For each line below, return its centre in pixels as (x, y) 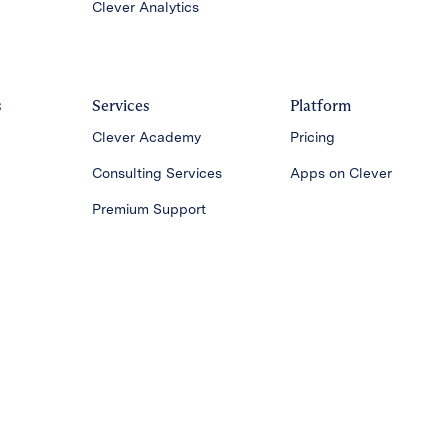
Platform (321, 105)
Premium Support (148, 208)
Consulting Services (156, 172)
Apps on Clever (341, 172)
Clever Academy (146, 136)
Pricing (313, 136)
